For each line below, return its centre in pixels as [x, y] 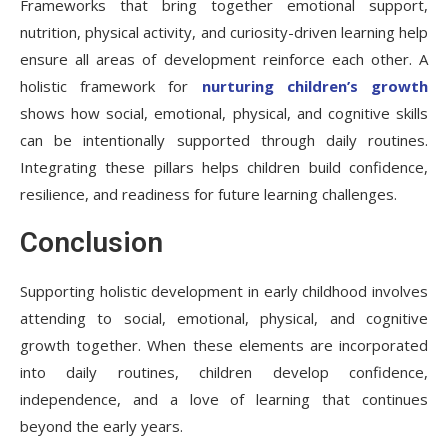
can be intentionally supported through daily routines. [224, 139]
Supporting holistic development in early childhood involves [224, 290]
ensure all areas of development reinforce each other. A [224, 58]
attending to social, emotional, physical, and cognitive [224, 317]
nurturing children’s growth [315, 85]
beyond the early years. [101, 425]
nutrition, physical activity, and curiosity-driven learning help [224, 31]
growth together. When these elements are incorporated [224, 344]
